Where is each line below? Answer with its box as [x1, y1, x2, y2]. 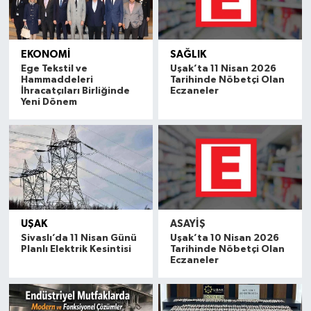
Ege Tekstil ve [20, 63, 87, 74]
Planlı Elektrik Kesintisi [20, 244, 131, 255]
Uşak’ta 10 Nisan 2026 [170, 233, 280, 244]
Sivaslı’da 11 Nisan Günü [20, 233, 137, 244]
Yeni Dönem [20, 96, 77, 107]
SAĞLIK [170, 49, 207, 60]
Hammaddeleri [20, 74, 93, 85]
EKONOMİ [20, 49, 71, 60]
